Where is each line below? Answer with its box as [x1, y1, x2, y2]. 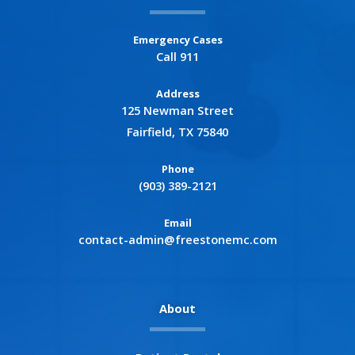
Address [155, 86, 200, 101]
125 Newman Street [121, 102, 234, 119]
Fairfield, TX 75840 [127, 124, 228, 140]
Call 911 [156, 48, 199, 65]
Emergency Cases [132, 32, 223, 48]
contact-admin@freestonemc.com [78, 231, 277, 247]
